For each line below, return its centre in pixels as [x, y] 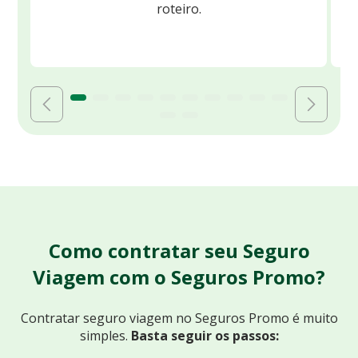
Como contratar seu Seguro [179, 251]
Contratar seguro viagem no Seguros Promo [156, 318]
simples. [105, 336]
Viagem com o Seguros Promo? [179, 277]
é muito [315, 318]
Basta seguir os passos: [205, 336]
